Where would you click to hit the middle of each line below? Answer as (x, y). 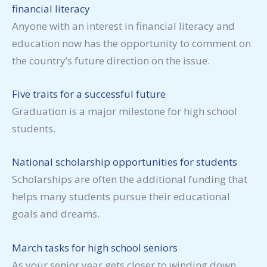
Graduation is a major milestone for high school (125, 111)
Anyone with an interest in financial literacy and (123, 26)
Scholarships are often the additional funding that (130, 179)
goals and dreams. (56, 214)
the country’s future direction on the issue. (111, 60)
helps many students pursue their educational (121, 197)
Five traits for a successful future (89, 94)
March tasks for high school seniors (95, 247)
